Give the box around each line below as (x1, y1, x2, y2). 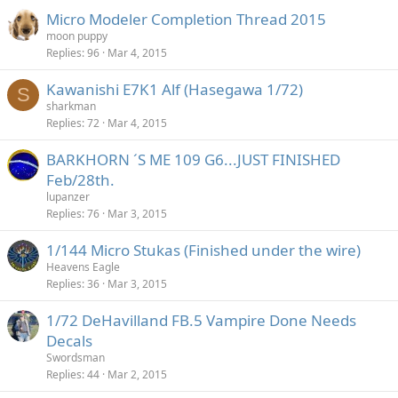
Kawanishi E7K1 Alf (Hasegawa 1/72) (46, 79, 303, 99)
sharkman (46, 99, 96, 114)
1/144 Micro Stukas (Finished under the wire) (46, 240, 361, 260)
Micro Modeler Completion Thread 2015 (46, 9, 326, 29)
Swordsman (46, 350, 105, 365)
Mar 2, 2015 (107, 367, 167, 382)
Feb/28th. (46, 170, 115, 190)
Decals (46, 330, 92, 351)
